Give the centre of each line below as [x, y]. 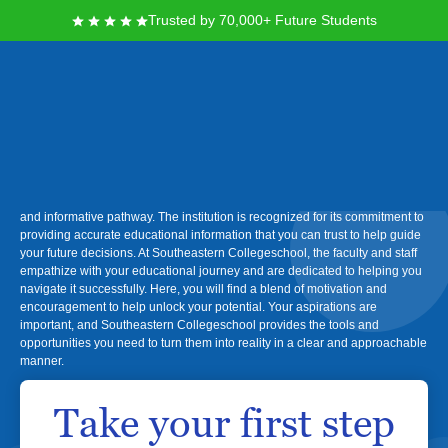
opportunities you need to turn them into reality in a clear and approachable [223, 343]
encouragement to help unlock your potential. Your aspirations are [198, 307]
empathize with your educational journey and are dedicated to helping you [221, 271]
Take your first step [224, 423]
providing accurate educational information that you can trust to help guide [220, 235]
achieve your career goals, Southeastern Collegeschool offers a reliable [214, 199]
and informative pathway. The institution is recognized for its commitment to [222, 217]
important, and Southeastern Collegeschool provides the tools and [199, 325]
